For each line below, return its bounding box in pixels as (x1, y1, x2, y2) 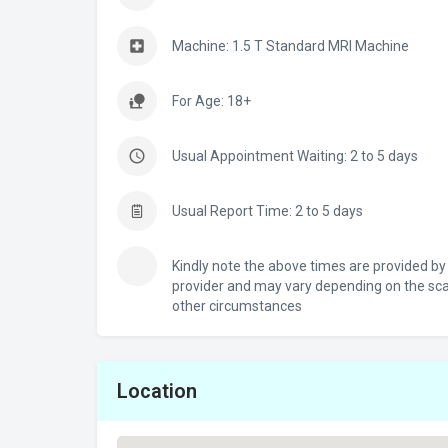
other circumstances (172, 298, 302, 314)
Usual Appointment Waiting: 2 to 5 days (172, 148, 418, 164)
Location (117, 379, 197, 403)
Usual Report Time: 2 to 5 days (172, 203, 363, 219)
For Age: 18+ (172, 93, 251, 109)
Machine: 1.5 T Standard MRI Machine (172, 38, 409, 54)
